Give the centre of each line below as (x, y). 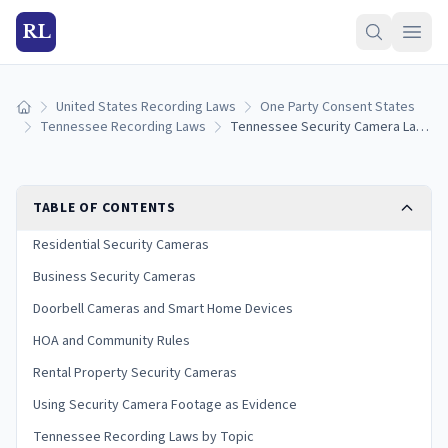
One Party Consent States (337, 107)
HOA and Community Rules (111, 341)
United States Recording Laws (146, 107)
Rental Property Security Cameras (135, 373)
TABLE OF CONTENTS (104, 208)
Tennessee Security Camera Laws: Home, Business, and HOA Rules (422, 127)
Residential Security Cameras (121, 245)
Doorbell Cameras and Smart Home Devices (163, 309)
